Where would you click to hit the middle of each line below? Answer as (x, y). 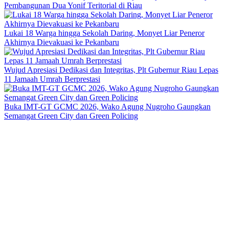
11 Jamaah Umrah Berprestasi (52, 79)
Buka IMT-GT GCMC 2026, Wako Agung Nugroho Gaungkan (107, 107)
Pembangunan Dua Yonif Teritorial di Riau (73, 5)
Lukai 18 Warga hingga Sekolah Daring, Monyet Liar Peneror (104, 33)
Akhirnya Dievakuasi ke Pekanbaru (62, 42)
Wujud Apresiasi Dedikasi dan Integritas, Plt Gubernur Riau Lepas (111, 70)
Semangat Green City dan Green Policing (71, 116)
